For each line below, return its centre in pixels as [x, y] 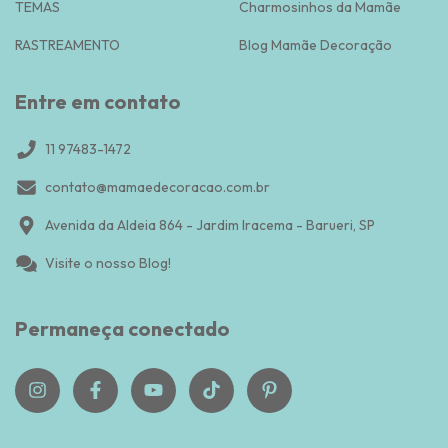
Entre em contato [98, 101]
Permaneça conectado [122, 329]
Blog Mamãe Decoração [315, 44]
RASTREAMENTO [67, 44]
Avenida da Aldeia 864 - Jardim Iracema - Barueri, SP [210, 225]
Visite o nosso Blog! [108, 263]
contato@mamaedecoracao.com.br [157, 187]
